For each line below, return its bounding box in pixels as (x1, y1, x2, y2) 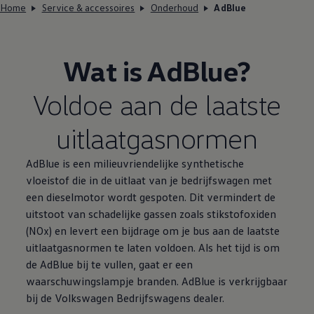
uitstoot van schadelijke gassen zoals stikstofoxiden (26, 207, 277, 221)
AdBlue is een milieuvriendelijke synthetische (26, 156, 245, 171)
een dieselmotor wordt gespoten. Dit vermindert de (26, 190, 276, 205)
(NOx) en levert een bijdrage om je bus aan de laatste (26, 224, 280, 238)
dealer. (191, 291, 225, 306)
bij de (26, 291, 53, 306)
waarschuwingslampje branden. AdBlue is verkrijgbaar (26, 274, 288, 289)
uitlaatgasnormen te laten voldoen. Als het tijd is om (26, 240, 280, 255)
